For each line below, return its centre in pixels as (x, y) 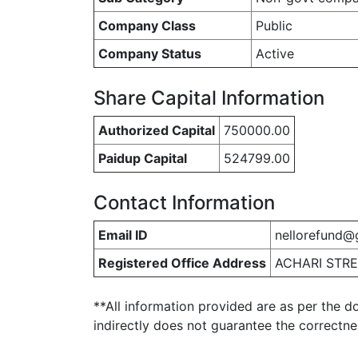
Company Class (147, 26)
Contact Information (184, 203)
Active (275, 54)
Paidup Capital (143, 158)
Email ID (123, 235)
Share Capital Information (209, 98)
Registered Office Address (182, 263)
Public (274, 26)
